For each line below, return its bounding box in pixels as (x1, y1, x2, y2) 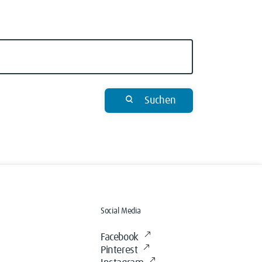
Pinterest (101, 245, 138, 256)
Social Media (101, 207, 141, 215)
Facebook (101, 232, 139, 243)
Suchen (144, 95, 177, 106)
